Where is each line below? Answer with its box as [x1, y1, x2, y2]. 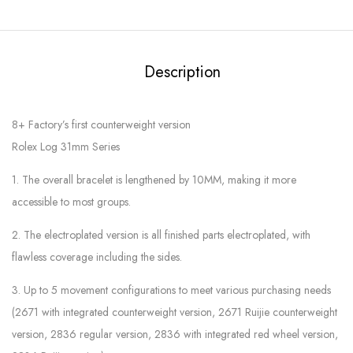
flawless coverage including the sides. [12, 249, 182, 266]
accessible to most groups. [12, 194, 131, 210]
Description [143, 61, 221, 84]
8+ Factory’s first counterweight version [12, 117, 191, 133]
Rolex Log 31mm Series [12, 139, 120, 155]
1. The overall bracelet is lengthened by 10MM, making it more [12, 172, 296, 188]
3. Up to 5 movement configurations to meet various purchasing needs [12, 282, 331, 299]
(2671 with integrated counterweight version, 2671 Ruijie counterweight [12, 304, 337, 321]
